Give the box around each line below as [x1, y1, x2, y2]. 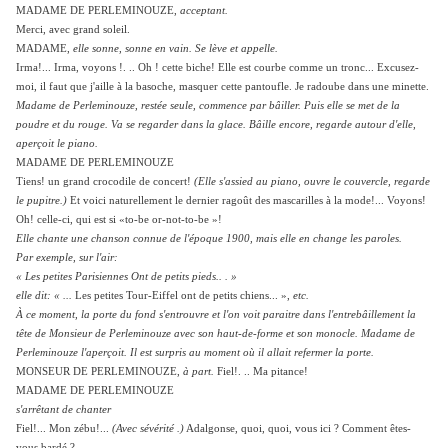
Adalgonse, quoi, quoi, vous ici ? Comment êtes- [184, 423, 411, 435]
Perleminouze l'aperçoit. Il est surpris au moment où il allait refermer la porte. [16, 347, 374, 359]
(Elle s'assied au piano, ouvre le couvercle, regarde [194, 176, 430, 188]
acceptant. [180, 5, 228, 17]
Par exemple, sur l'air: [16, 252, 118, 264]
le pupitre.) [16, 195, 67, 207]
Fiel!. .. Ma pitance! [214, 366, 308, 378]
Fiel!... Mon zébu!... [16, 423, 112, 435]
